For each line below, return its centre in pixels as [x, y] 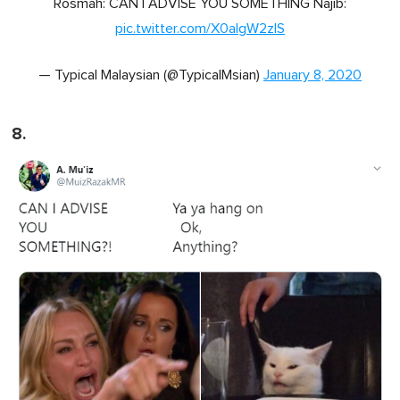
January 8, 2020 [312, 75]
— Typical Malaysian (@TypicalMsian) [151, 75]
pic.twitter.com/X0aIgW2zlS [200, 29]
